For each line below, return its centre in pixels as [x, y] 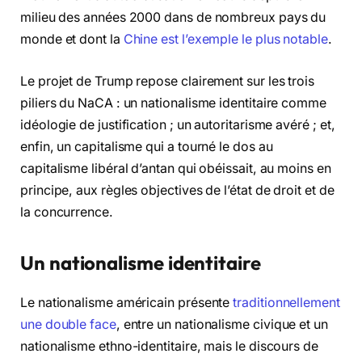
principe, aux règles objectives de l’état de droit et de [177, 190]
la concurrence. [67, 212]
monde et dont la [72, 40]
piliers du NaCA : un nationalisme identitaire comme [173, 103]
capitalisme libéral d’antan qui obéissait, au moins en [176, 168]
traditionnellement [286, 302]
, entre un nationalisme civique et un [222, 324]
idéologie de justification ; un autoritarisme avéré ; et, [178, 124]
